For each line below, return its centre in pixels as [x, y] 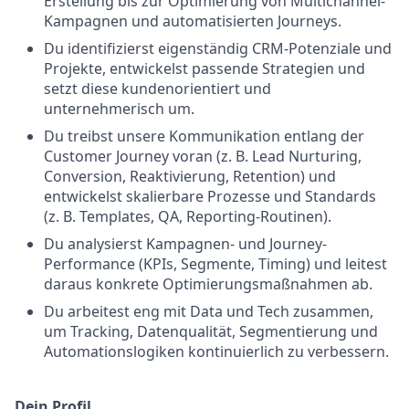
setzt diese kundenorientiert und [157, 89]
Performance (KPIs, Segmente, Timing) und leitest [215, 264]
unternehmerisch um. [119, 109]
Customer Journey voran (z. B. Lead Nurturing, [203, 156]
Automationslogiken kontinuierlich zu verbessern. [216, 351]
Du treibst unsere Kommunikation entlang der [204, 136]
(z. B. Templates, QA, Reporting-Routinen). [188, 216]
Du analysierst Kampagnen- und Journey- [185, 244]
